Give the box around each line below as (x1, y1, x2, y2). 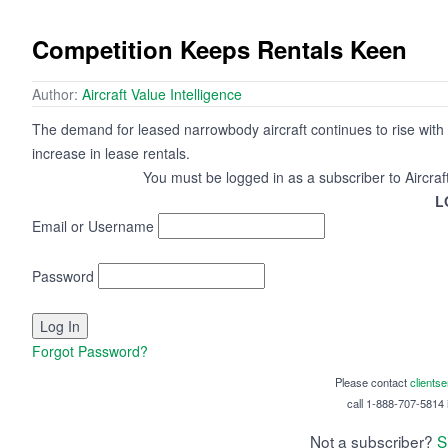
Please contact (334, 374, 410, 391)
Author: (32, 84, 82, 105)
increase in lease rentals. (32, 143, 190, 164)
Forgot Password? (32, 341, 148, 362)
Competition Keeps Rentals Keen (32, 32, 407, 67)
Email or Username (32, 216, 154, 237)
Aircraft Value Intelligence (82, 84, 242, 105)
